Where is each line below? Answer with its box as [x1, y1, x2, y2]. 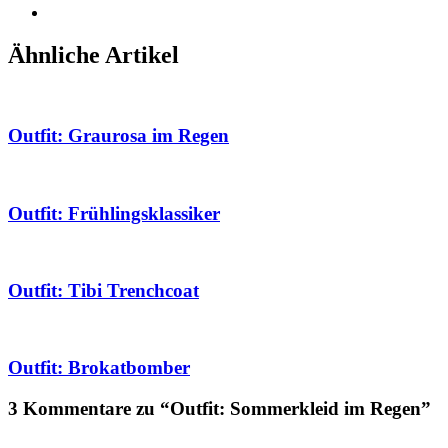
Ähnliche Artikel [8, 41, 179, 68]
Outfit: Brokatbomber [8, 357, 190, 379]
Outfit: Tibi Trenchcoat [8, 280, 199, 302]
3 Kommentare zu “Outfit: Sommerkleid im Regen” [8, 398, 431, 420]
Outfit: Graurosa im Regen [8, 125, 229, 147]
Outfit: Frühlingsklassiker [8, 202, 220, 224]
